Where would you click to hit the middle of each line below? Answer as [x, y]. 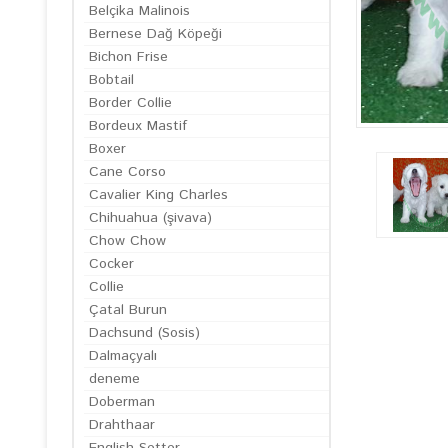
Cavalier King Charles [158, 195]
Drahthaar [122, 425]
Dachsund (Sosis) [144, 333]
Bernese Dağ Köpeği [155, 34]
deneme [114, 379]
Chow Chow [127, 241]
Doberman [122, 402]
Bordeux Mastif [138, 126]
